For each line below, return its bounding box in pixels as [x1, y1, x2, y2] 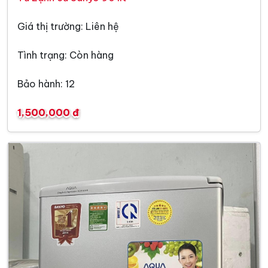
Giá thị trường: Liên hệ [17, 20, 119, 33]
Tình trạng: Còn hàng [17, 49, 114, 62]
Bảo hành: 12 [17, 78, 75, 90]
